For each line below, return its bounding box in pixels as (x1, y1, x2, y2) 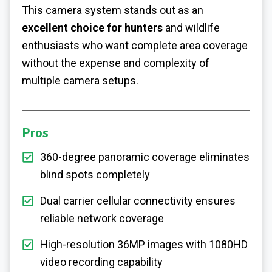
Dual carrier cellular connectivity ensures (40, 194, 236, 207)
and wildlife (163, 21, 220, 34)
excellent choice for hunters (22, 21, 163, 34)
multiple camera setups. (22, 73, 138, 87)
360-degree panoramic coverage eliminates (40, 150, 250, 163)
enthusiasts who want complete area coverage (22, 38, 248, 52)
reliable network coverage (40, 211, 164, 225)
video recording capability (40, 255, 163, 268)
